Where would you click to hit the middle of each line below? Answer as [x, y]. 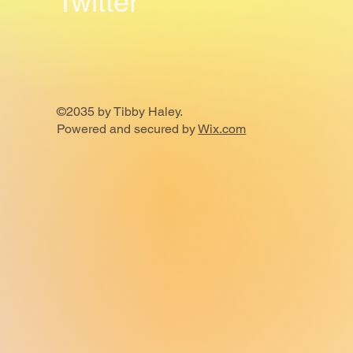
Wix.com [222, 129]
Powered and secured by [128, 129]
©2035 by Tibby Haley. [120, 112]
